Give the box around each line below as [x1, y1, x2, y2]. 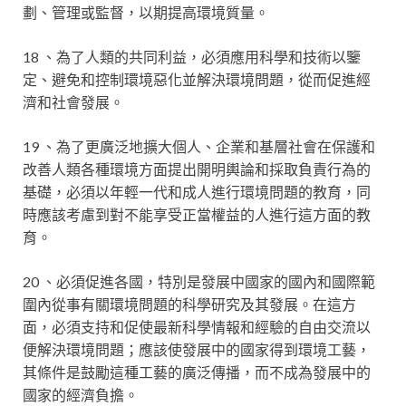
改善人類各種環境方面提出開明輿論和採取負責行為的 [23, 160, 371, 178]
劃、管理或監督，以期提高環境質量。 [23, 4, 269, 21]
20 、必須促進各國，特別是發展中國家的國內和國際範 [23, 273, 375, 290]
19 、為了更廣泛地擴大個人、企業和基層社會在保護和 [23, 138, 375, 155]
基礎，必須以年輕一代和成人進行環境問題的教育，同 [23, 183, 371, 200]
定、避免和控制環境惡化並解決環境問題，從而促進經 [23, 71, 371, 88]
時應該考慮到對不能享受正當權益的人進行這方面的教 [23, 206, 371, 223]
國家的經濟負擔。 [23, 386, 139, 403]
